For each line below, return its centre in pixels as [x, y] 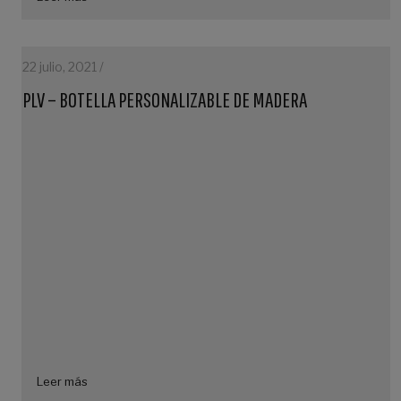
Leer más [62, 381]
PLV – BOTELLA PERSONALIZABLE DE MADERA [165, 99]
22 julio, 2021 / [63, 67]
